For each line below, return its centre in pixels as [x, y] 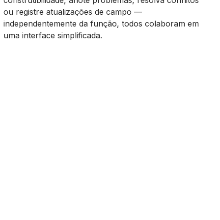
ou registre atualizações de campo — [72, 12]
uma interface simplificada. [53, 35]
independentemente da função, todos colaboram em [101, 24]
